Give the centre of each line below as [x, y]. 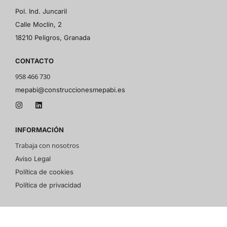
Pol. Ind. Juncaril [41, 11]
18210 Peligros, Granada [53, 37]
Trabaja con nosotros [47, 145]
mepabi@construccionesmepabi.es [70, 90]
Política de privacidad [48, 185]
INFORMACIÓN [40, 129]
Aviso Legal [33, 158]
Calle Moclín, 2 [39, 24]
